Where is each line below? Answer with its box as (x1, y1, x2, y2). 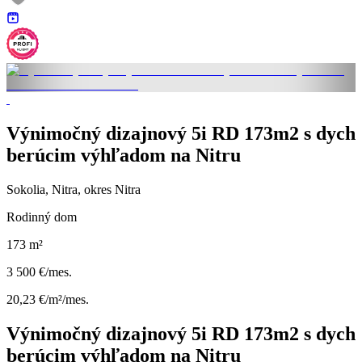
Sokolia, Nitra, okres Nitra (6, 182, 141, 196)
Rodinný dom (6, 209, 77, 224)
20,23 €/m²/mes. (6, 292, 89, 306)
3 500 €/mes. (6, 264, 72, 279)
